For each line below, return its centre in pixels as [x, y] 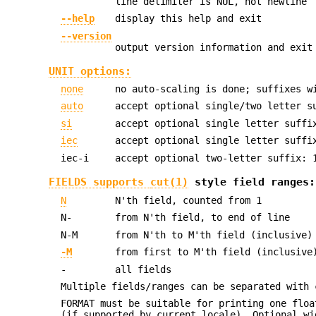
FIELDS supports [99, 182]
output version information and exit [214, 47]
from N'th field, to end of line [203, 218]
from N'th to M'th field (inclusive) [214, 235]
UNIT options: [90, 71]
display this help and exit [189, 19]
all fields [144, 269]
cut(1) [169, 182]
